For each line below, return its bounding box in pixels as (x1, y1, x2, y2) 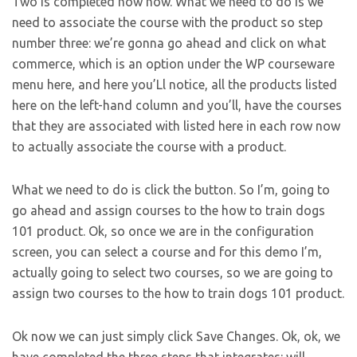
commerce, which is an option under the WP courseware (12, 57, 335, 72)
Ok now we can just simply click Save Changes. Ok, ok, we (12, 329, 340, 344)
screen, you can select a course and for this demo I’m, (12, 245, 322, 260)
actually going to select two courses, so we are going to (12, 265, 333, 280)
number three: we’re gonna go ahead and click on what (12, 36, 326, 51)
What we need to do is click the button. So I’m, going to (12, 182, 330, 198)
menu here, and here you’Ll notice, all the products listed (12, 77, 337, 92)
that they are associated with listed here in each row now (12, 119, 340, 134)
